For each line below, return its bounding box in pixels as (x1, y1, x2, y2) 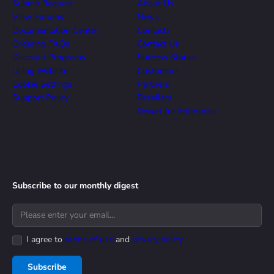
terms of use (65, 233, 113, 245)
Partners (137, 78, 169, 90)
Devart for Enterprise (137, 105, 217, 117)
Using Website (12, 64, 68, 76)
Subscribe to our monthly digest (12, 179, 138, 191)
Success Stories (137, 51, 197, 63)
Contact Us (137, 37, 179, 50)
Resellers (137, 91, 172, 103)
